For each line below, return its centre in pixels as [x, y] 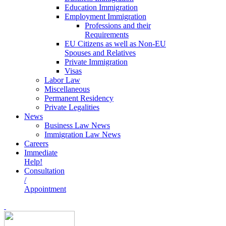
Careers [36, 144]
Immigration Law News [82, 135]
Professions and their [118, 26]
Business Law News [77, 126]
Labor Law [62, 80]
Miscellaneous [67, 89]
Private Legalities [72, 107]
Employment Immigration [105, 17]
